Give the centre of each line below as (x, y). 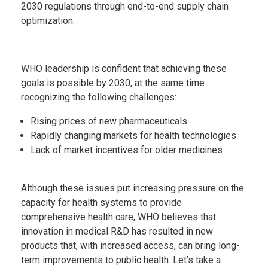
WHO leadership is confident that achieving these (124, 68)
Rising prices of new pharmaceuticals (109, 121)
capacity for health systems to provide (101, 202)
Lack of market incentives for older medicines (127, 150)
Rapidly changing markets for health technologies (133, 135)
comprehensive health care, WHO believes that (118, 217)
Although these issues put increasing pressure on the (133, 188)
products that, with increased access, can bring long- (130, 245)
